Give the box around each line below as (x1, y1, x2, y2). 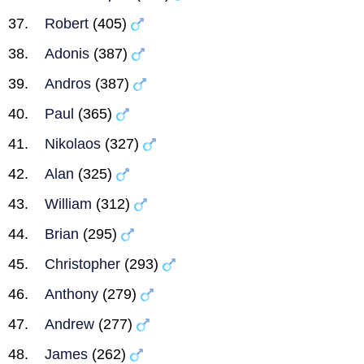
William (45, 196, 92, 212)
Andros (45, 76, 91, 92)
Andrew (45, 316, 94, 332)
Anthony (45, 286, 98, 302)
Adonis (45, 45, 89, 62)
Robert (45, 15, 89, 32)
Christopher (45, 256, 120, 272)
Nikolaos (45, 136, 101, 152)
